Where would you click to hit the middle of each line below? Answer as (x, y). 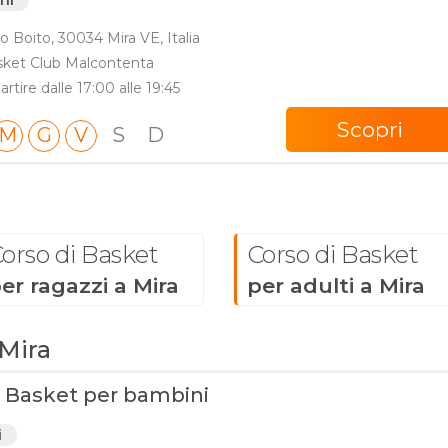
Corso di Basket (332, 254)
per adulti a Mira (335, 285)
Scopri (369, 129)
